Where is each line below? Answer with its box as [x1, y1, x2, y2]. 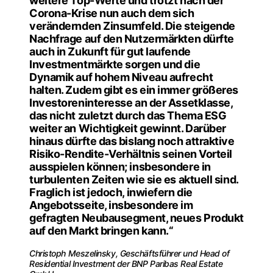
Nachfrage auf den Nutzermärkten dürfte [29, 32, 234, 45]
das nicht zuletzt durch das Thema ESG [29, 108, 227, 122]
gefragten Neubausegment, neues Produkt [29, 211, 244, 224]
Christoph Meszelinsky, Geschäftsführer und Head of [29, 247, 230, 258]
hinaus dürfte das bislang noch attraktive [29, 134, 235, 147]
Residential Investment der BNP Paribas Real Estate [29, 258, 223, 269]
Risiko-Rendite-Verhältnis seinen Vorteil [29, 147, 232, 160]
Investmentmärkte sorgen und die [29, 57, 200, 71]
